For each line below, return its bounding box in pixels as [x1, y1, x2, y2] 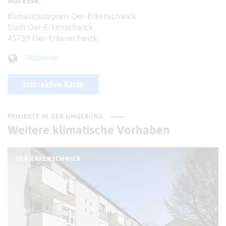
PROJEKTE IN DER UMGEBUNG [8, 112, 103, 120]
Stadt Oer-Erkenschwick [8, 23, 93, 32]
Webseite [25, 53, 59, 63]
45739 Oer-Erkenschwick [8, 34, 97, 43]
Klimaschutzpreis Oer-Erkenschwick [8, 12, 136, 21]
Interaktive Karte [23, 79, 83, 89]
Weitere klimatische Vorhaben [8, 123, 169, 137]
